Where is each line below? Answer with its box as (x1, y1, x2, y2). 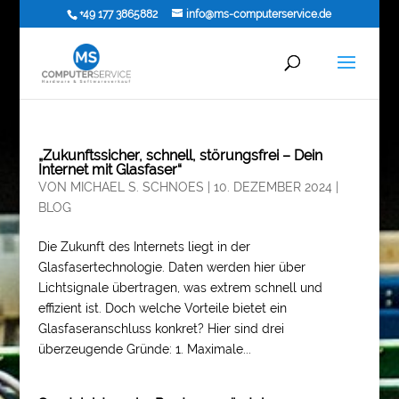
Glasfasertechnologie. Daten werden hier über (37, 260, 305, 274)
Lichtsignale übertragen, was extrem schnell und (37, 281, 322, 295)
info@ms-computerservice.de (186, 8, 332, 20)
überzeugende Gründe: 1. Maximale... (37, 342, 251, 356)
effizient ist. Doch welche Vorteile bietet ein (37, 301, 287, 315)
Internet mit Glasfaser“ (37, 161, 182, 178)
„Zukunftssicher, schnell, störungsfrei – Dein (37, 147, 322, 164)
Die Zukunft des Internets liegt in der (37, 240, 250, 254)
